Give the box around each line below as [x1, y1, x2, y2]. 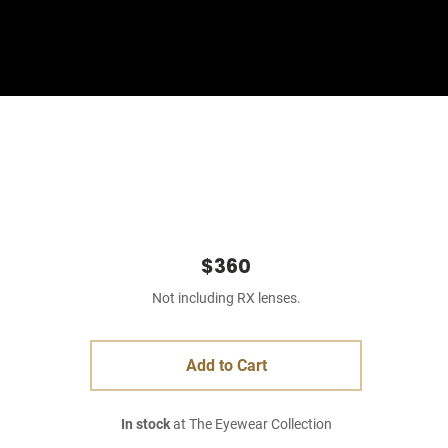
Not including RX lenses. [151, 290, 301, 307]
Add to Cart [185, 356, 267, 375]
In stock [120, 416, 170, 433]
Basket [338, 35, 393, 59]
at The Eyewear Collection [169, 416, 332, 433]
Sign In [241, 35, 292, 59]
